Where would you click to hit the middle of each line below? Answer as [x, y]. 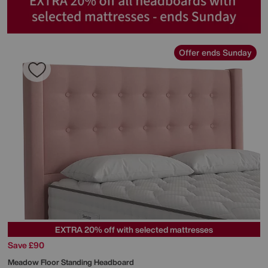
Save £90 [26, 245]
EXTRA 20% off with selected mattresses [134, 229]
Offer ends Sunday [215, 53]
